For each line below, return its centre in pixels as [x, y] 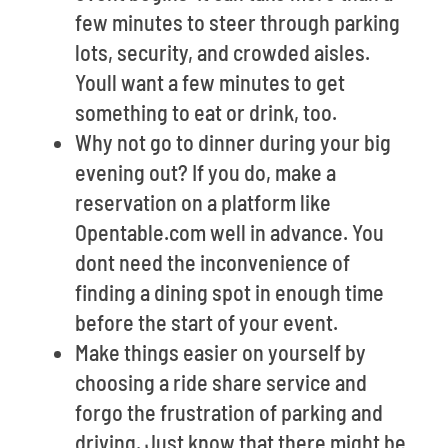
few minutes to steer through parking [237, 22]
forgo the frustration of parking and [229, 412]
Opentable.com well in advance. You [229, 232]
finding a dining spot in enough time [229, 292]
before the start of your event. [206, 322]
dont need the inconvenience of [212, 262]
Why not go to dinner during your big [233, 142]
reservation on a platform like [203, 202]
